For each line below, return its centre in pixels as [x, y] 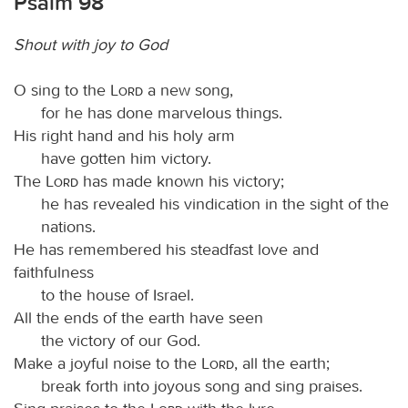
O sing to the [62, 90]
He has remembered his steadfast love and [166, 249]
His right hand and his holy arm [124, 135]
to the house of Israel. [117, 295]
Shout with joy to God [91, 44]
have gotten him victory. [126, 158]
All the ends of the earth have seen [138, 317]
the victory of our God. [121, 340]
